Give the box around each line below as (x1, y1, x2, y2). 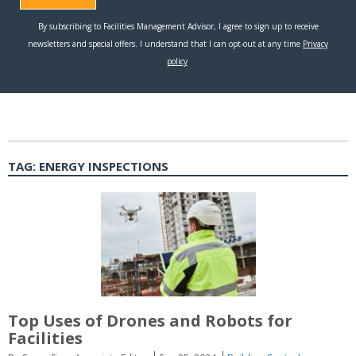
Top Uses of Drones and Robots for (8, 309, 292, 331)
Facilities (8, 327, 83, 349)
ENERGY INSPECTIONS (39, 158, 168, 175)
